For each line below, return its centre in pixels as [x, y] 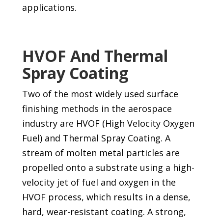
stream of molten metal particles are [101, 153]
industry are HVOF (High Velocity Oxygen [108, 124]
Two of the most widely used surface [100, 94]
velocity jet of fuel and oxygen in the [99, 182]
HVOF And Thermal [95, 56]
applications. [49, 8]
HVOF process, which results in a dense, [106, 197]
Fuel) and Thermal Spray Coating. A [96, 138]
